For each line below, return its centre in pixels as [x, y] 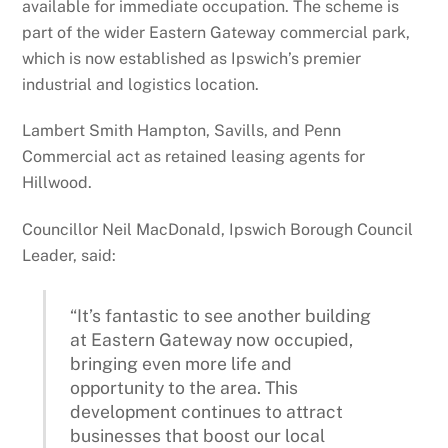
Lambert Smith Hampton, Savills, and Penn [182, 131]
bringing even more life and [181, 364]
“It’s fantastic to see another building [221, 316]
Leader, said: [69, 256]
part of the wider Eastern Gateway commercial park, [216, 32]
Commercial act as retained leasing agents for [194, 157]
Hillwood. [57, 183]
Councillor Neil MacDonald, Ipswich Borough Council [218, 230]
